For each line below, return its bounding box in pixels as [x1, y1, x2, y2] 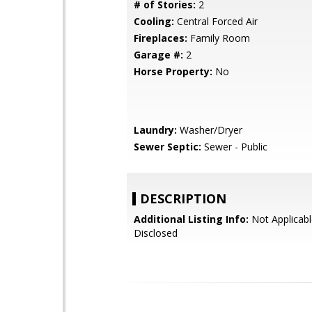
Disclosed [134, 226, 178, 240]
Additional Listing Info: [134, 212, 249, 226]
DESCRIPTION [140, 190, 226, 207]
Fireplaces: [134, 31, 187, 45]
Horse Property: [134, 65, 212, 78]
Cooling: [134, 15, 174, 28]
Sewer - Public [201, 140, 267, 153]
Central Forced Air [174, 15, 258, 28]
